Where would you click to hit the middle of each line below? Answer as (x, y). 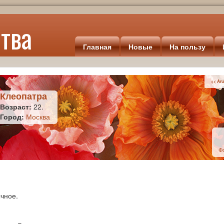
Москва (38, 116)
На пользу (187, 46)
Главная (97, 46)
